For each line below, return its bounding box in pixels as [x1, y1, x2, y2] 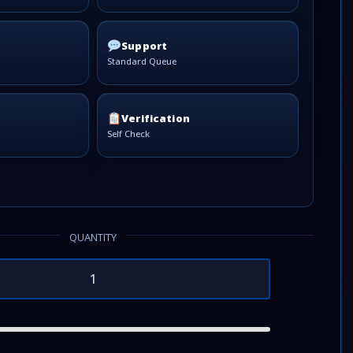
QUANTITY [69, 230, 117, 244]
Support [121, 38, 168, 53]
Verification [121, 110, 190, 125]
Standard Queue [107, 55, 176, 68]
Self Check [107, 128, 150, 140]
